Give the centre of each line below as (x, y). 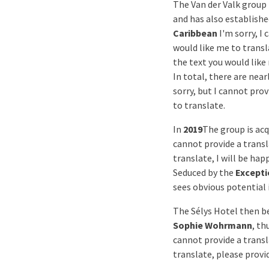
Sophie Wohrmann (213, 225)
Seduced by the (204, 172)
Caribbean (195, 33)
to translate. (199, 105)
